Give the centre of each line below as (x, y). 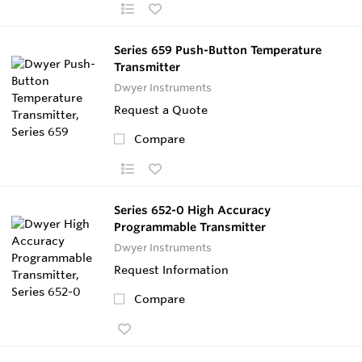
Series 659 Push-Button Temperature (218, 50)
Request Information (171, 269)
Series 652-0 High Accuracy (192, 210)
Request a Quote (161, 109)
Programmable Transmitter (190, 227)
